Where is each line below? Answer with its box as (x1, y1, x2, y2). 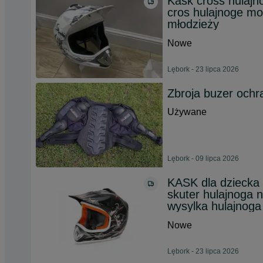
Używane (167, 107, 207, 117)
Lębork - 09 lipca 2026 (167, 154, 239, 163)
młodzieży (167, 18, 219, 31)
